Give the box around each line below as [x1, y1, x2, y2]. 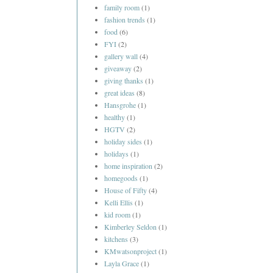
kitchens [104, 234, 128, 244]
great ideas [104, 88, 135, 98]
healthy [104, 112, 125, 122]
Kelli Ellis [104, 197, 133, 208]
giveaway [104, 63, 132, 74]
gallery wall [104, 51, 138, 62]
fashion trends [104, 15, 145, 25]
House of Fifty [104, 185, 147, 196]
